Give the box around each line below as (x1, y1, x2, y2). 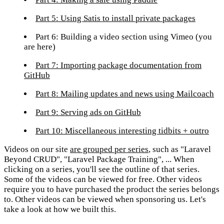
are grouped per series (70, 144, 148, 154)
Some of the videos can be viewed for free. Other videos (4, 174, 202, 184)
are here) (24, 42, 55, 52)
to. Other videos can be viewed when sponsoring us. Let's (4, 194, 206, 204)
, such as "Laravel (148, 144, 211, 154)
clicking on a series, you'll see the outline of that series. (4, 164, 199, 174)
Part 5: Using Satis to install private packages (35, 13, 195, 23)
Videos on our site (4, 144, 70, 154)
